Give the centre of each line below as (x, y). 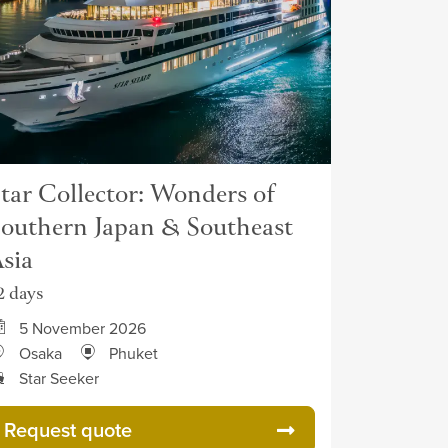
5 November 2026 (82, 328)
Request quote (68, 429)
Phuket (133, 353)
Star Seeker (59, 378)
